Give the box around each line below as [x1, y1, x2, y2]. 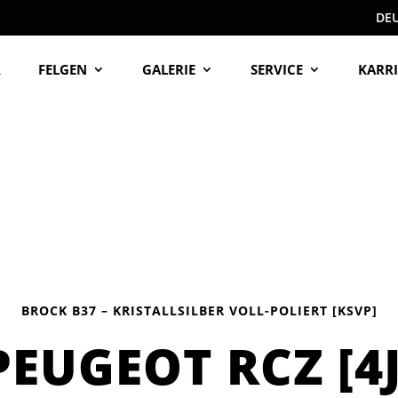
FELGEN [38, 60, 88, 78]
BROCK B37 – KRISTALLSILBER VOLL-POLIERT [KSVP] [20, 302, 378, 320]
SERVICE [251, 60, 304, 78]
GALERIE [142, 60, 196, 78]
